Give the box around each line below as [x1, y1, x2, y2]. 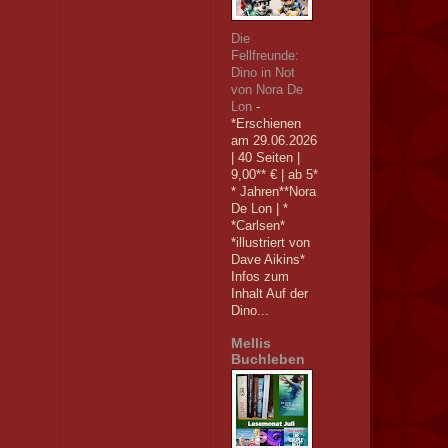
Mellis [230, 335, 271, 352]
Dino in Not [230, 65, 295, 81]
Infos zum [230, 269, 289, 285]
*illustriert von [230, 235, 310, 251]
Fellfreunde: [230, 48, 299, 64]
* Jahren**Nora [230, 184, 316, 200]
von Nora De [230, 82, 303, 98]
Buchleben [230, 351, 305, 368]
